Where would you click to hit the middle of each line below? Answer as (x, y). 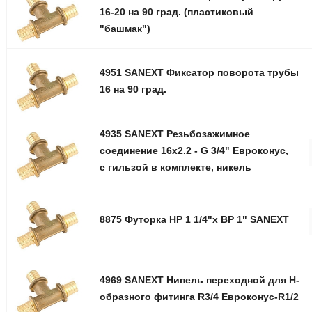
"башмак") (125, 29)
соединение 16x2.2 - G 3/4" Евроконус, (194, 150)
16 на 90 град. (133, 89)
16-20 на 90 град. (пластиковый (176, 12)
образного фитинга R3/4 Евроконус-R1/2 (199, 296)
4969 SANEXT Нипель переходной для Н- (199, 280)
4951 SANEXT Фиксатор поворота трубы (199, 73)
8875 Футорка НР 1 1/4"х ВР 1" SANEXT (194, 219)
